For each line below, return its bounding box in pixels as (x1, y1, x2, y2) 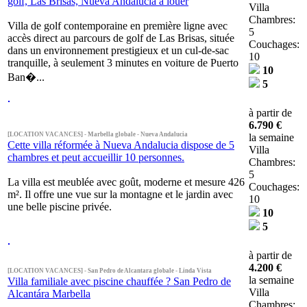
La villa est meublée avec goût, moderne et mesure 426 (8, 176, 245, 188)
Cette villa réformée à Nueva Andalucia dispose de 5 (8, 139, 234, 151)
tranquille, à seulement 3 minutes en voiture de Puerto (8, 57, 238, 69)
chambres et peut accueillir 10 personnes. (8, 151, 184, 163)
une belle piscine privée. (8, 201, 112, 212)
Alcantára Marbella (8, 288, 90, 299)
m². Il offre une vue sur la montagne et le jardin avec (8, 188, 233, 200)
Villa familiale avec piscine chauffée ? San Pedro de (8, 275, 231, 287)
